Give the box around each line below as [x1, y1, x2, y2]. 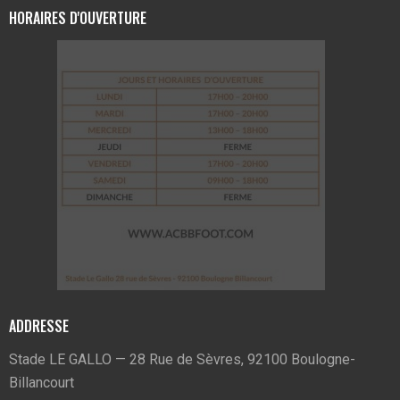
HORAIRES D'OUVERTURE [9, 6, 146, 29]
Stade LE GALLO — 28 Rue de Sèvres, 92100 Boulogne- [9, 351, 355, 369]
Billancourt [9, 374, 74, 392]
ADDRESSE [9, 314, 69, 337]
